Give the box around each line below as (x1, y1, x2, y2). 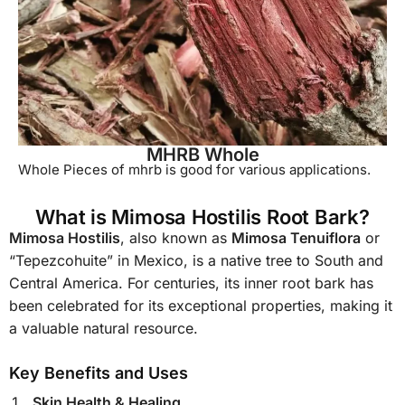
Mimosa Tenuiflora (231, 229, 361, 248)
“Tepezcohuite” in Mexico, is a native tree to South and (9, 251, 383, 270)
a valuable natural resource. (9, 319, 198, 338)
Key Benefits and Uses (9, 363, 188, 382)
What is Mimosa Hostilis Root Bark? (35, 205, 370, 230)
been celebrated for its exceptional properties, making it (9, 297, 392, 316)
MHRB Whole (146, 143, 259, 165)
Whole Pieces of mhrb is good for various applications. (18, 160, 371, 178)
